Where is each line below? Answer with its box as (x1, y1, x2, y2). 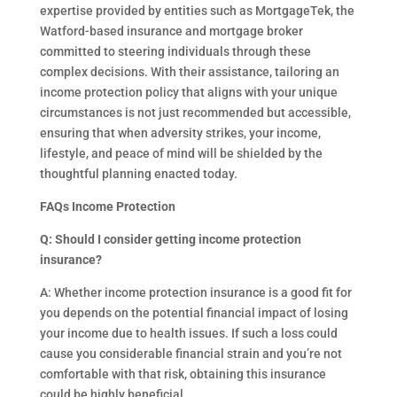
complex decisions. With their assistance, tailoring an (39, 65, 339, 79)
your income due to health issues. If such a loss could (39, 326, 338, 340)
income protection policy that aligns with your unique (39, 85, 338, 99)
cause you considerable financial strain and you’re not (39, 346, 342, 361)
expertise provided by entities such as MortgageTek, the (39, 4, 354, 18)
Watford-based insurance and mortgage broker (39, 24, 303, 38)
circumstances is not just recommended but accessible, (39, 105, 351, 120)
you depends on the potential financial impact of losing (39, 306, 348, 320)
